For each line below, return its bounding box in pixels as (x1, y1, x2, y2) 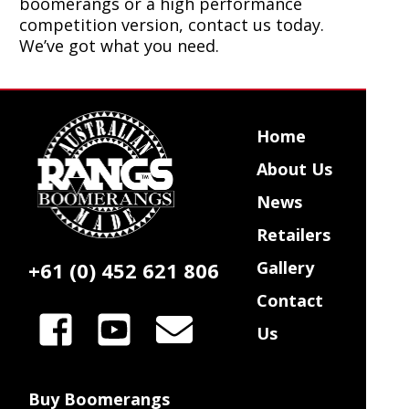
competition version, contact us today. (18, 14, 324, 36)
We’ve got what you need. (18, 35, 219, 57)
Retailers (256, 224, 330, 246)
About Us (256, 158, 332, 180)
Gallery (256, 257, 314, 278)
